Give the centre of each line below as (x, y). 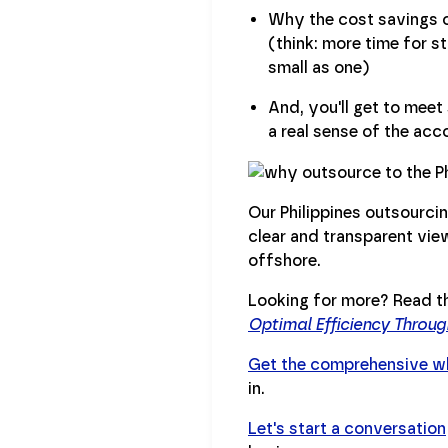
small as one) (318, 67)
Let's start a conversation (347, 428)
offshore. (284, 260)
